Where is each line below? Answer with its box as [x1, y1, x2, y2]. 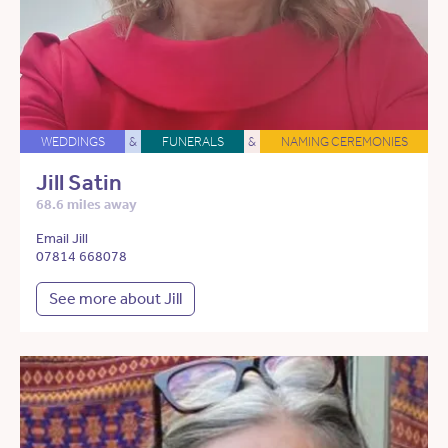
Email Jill [36, 230, 88, 248]
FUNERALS [161, 134, 224, 150]
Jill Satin [36, 169, 122, 197]
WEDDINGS [40, 134, 105, 150]
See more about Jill [49, 289, 182, 309]
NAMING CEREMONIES [280, 134, 408, 150]
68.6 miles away [36, 196, 137, 214]
